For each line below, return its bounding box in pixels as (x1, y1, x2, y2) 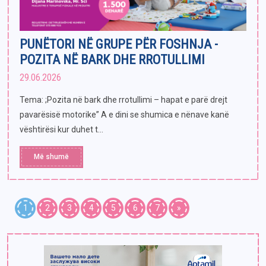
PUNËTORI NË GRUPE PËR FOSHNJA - (20, 36, 218, 52)
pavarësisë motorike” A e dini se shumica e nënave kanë (20, 109, 229, 119)
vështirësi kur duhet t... (20, 124, 103, 134)
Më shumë (34, 152, 69, 161)
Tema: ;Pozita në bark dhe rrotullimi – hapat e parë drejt (20, 94, 227, 104)
